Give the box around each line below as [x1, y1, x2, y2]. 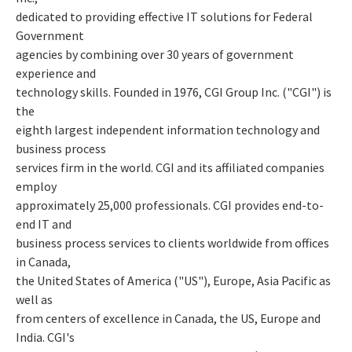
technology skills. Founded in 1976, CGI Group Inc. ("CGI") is [16, 83, 332, 100]
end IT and [16, 215, 71, 232]
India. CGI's [16, 328, 75, 345]
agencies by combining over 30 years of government [16, 46, 294, 62]
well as [16, 291, 53, 307]
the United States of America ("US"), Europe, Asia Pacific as [16, 272, 331, 288]
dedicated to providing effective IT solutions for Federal [16, 8, 313, 24]
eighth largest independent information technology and [16, 121, 320, 137]
